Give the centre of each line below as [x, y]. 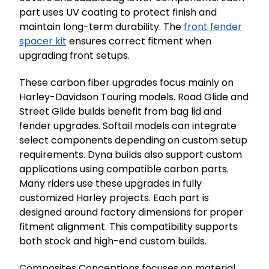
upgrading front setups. [74, 56]
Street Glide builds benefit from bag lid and [120, 111]
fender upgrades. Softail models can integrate [128, 126]
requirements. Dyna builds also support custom [130, 155]
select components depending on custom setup [133, 140]
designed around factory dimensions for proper [131, 212]
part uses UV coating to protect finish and [118, 12]
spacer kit [43, 41]
